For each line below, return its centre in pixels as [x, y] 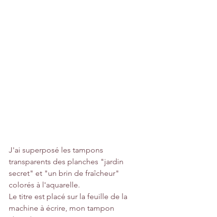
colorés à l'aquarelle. [44, 185]
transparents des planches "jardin [67, 161]
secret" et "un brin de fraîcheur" [65, 173]
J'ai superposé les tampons [57, 150]
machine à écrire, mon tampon [62, 208]
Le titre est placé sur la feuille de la [69, 196]
